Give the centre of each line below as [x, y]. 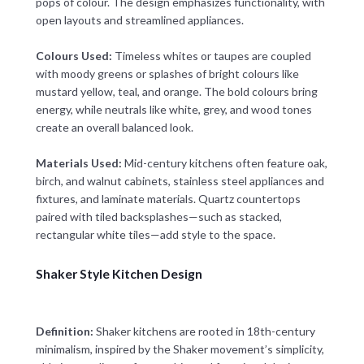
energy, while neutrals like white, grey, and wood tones [173, 110]
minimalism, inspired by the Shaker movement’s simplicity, [180, 349]
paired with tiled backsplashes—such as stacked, [158, 216]
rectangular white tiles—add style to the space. [155, 234]
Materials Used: [78, 162]
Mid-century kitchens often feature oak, [224, 162]
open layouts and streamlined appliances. [139, 20]
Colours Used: [74, 56]
